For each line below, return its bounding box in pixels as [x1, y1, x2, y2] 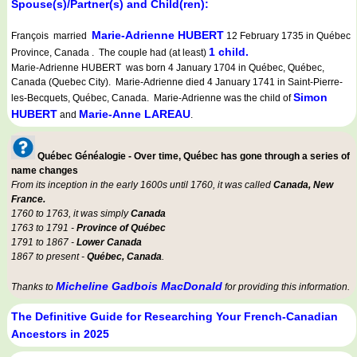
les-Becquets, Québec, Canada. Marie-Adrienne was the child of [11, 92, 293, 104]
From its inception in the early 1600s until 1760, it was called [11, 179, 273, 191]
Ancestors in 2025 [11, 328, 109, 341]
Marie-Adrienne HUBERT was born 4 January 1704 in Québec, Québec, [11, 62, 324, 74]
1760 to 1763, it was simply [11, 208, 131, 220]
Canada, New [273, 179, 333, 191]
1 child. [209, 45, 249, 59]
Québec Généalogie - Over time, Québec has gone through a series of [37, 151, 350, 163]
